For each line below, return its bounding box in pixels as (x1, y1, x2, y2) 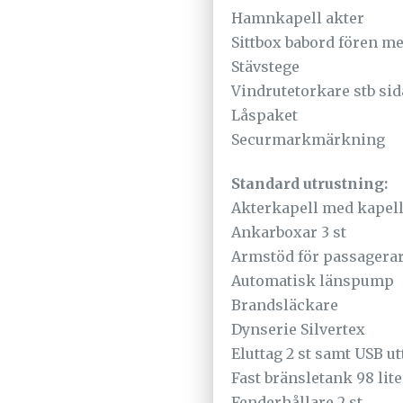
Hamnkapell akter (231, 8, 364, 27)
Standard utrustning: (231, 174, 388, 193)
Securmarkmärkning (231, 130, 385, 148)
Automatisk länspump (231, 271, 394, 290)
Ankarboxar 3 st (231, 222, 346, 241)
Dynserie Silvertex (231, 319, 365, 338)
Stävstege (231, 57, 300, 76)
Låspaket (231, 105, 298, 124)
